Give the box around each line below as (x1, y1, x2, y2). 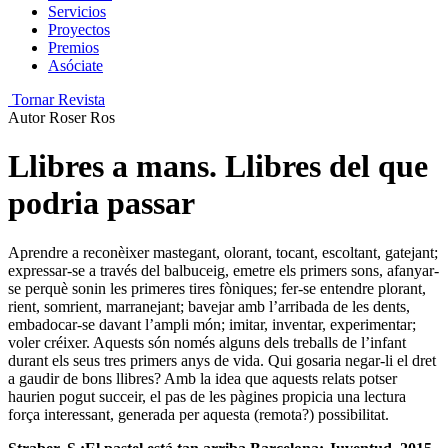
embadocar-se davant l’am (8, 315, 173, 333)
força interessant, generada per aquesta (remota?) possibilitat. (8, 405, 389, 423)
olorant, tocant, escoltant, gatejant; (224, 243, 438, 261)
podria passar (8, 185, 195, 222)
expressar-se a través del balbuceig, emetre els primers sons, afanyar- (8, 261, 439, 279)
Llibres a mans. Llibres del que (8, 148, 428, 185)
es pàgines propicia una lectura (213, 387, 406, 405)
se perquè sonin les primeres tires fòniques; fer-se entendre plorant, (8, 279, 426, 297)
